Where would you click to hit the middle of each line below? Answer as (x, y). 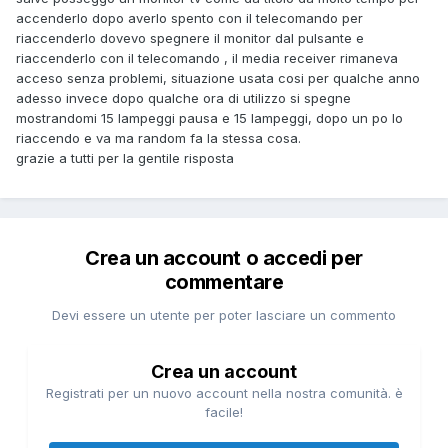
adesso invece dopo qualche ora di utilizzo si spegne (183, 97)
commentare (224, 281)
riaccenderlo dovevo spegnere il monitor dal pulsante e (190, 37)
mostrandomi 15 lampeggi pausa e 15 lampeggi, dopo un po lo (209, 117)
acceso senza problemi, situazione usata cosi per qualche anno (218, 77)
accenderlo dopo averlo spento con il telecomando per (189, 17)
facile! (224, 411)
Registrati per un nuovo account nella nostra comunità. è (224, 392)
